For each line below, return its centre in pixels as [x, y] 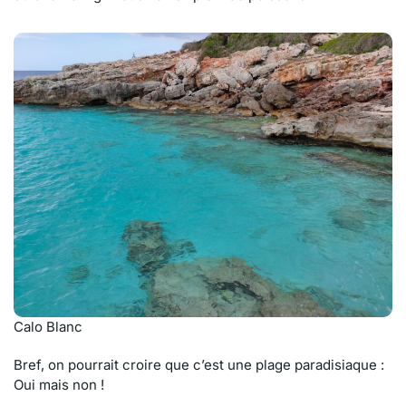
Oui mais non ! [59, 385]
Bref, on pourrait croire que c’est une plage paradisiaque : [199, 365]
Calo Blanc [48, 327]
